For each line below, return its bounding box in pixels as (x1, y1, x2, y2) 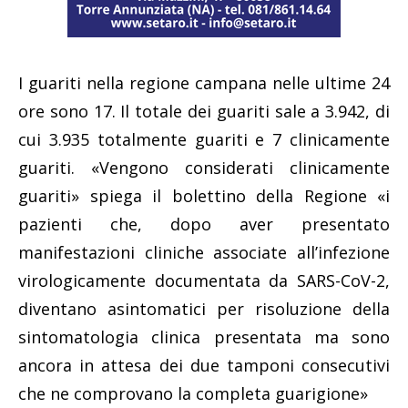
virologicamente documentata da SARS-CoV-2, (18, 269, 390, 291)
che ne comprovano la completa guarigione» (18, 382, 368, 404)
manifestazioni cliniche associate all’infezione (18, 240, 390, 263)
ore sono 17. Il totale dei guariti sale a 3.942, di (18, 99, 390, 122)
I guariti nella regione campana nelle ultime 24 (18, 71, 390, 94)
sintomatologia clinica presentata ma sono (18, 325, 390, 348)
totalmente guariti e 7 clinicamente (88, 127, 391, 150)
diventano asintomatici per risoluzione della (18, 297, 390, 320)
